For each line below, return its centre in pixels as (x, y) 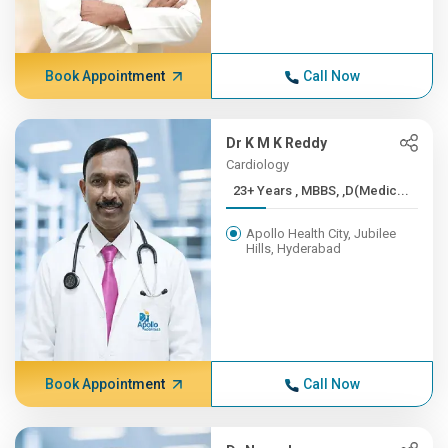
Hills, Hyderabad (294, 248)
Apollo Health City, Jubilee (321, 233)
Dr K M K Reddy (277, 143)
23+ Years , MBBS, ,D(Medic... (352, 190)
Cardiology (258, 164)
